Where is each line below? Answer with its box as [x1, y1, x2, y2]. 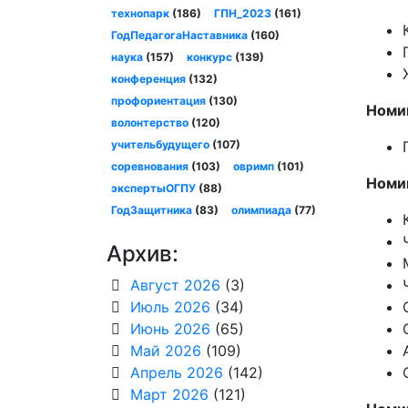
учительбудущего [110, 138, 209, 152]
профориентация [110, 94, 206, 108]
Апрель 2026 [129, 363, 223, 382]
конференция [110, 72, 186, 87]
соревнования [110, 159, 189, 174]
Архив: [107, 240, 178, 268]
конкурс [187, 50, 233, 65]
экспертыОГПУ [110, 181, 196, 196]
